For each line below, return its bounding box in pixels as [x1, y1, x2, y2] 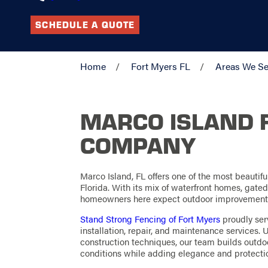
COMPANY [80, 129, 197, 160]
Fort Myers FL [131, 59, 191, 74]
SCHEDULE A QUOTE [35, 19, 135, 31]
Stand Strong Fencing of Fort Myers [80, 212, 221, 226]
